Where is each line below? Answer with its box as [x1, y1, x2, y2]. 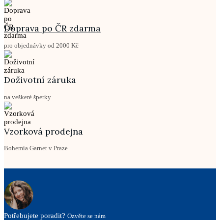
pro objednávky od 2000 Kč [4, 41, 79, 49]
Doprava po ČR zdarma [4, 22, 101, 34]
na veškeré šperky [4, 93, 51, 101]
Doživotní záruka [4, 74, 76, 85]
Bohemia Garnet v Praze [4, 144, 68, 152]
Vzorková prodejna [4, 125, 83, 137]
